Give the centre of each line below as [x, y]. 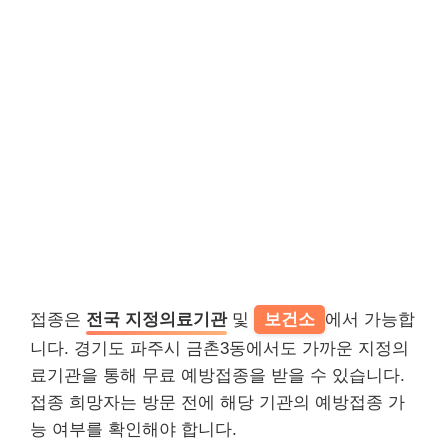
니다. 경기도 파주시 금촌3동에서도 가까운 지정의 [219, 348]
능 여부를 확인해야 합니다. [133, 429]
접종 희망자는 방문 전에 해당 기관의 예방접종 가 [217, 402]
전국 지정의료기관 [156, 319]
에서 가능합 [370, 319]
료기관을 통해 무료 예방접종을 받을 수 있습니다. [217, 375]
